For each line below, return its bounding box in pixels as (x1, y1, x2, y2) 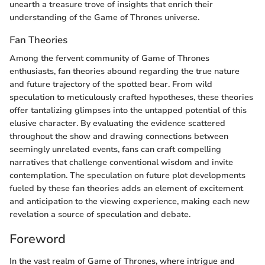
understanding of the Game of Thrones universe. (9, 11, 199, 23)
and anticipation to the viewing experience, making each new (9, 195, 250, 207)
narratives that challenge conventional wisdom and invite (9, 156, 233, 168)
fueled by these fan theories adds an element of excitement (9, 182, 243, 194)
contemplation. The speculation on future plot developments (9, 169, 245, 181)
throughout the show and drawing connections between (9, 130, 228, 142)
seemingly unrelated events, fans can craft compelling (9, 143, 221, 155)
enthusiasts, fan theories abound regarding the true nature (9, 65, 240, 77)
